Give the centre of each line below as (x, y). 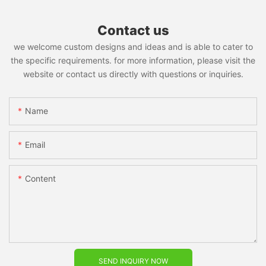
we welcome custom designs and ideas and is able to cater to (133, 47)
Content (40, 178)
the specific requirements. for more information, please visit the (133, 61)
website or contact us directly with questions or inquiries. (133, 74)
